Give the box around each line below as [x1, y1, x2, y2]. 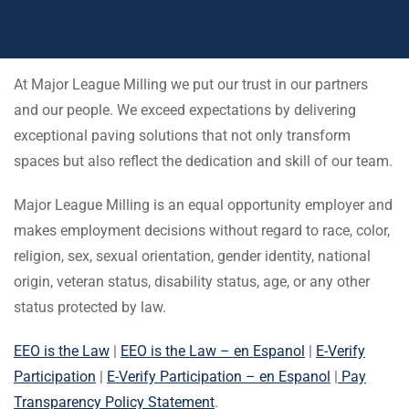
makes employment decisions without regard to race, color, [14, 222, 390, 240]
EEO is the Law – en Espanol [121, 342, 305, 361]
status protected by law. [14, 299, 166, 317]
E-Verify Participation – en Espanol [107, 368, 330, 386]
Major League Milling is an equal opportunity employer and [14, 196, 393, 215]
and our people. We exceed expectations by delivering [14, 101, 356, 120]
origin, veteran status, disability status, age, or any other [14, 273, 370, 291]
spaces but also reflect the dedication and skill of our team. [14, 152, 393, 171]
